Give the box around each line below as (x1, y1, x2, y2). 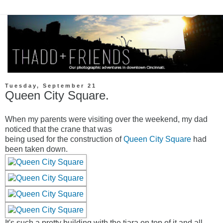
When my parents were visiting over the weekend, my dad (5, 115, 208, 124)
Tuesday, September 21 (5, 83, 97, 89)
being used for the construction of (5, 135, 123, 144)
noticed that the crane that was (5, 125, 112, 134)
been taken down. (5, 145, 68, 154)
